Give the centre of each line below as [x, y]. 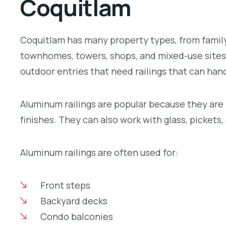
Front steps [65, 185]
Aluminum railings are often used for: [99, 152]
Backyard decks [74, 201]
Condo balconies [76, 216]
